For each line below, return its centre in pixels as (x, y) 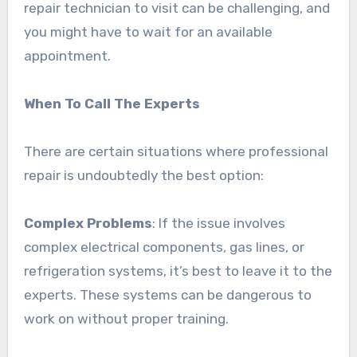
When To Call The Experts (112, 103)
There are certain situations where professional (176, 151)
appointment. (67, 55)
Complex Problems (88, 223)
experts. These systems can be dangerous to (167, 294)
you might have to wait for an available (148, 31)
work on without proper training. (126, 318)
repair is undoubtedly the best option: (143, 175)
